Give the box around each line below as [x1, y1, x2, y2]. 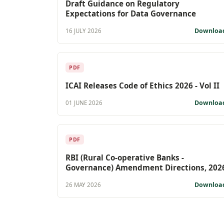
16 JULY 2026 [65, 27, 101, 35]
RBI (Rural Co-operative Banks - [65, 152, 184, 162]
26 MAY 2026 [65, 181, 101, 189]
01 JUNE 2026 [65, 99, 102, 107]
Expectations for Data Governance [65, 8, 196, 18]
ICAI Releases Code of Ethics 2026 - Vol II [65, 80, 219, 90]
